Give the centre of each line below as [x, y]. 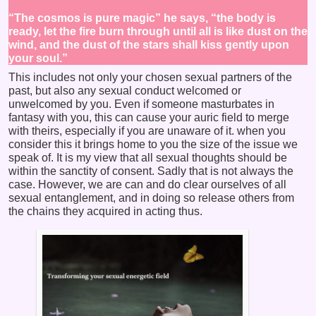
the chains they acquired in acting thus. [105, 211]
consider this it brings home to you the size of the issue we [153, 144]
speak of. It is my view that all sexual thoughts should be [148, 158]
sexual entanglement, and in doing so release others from [151, 198]
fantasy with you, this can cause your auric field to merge [149, 117]
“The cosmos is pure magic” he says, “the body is [142, 18]
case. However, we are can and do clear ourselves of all [147, 184]
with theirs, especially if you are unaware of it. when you [147, 131]
